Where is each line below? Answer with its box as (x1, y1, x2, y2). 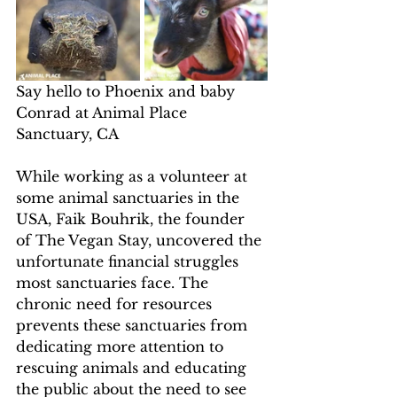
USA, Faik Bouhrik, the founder (16, 209, 249, 228)
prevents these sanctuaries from (16, 315, 252, 334)
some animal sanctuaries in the (16, 188, 244, 206)
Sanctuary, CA (16, 124, 119, 143)
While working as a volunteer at (16, 167, 252, 185)
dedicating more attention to (16, 337, 228, 355)
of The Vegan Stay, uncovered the (16, 230, 266, 249)
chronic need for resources (16, 294, 216, 313)
